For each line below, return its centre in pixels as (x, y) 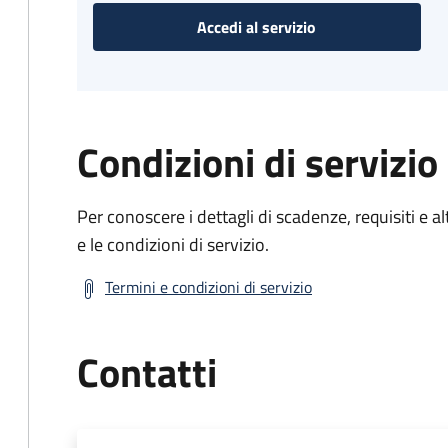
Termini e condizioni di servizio (208, 287)
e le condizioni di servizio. (173, 244)
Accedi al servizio (257, 27)
